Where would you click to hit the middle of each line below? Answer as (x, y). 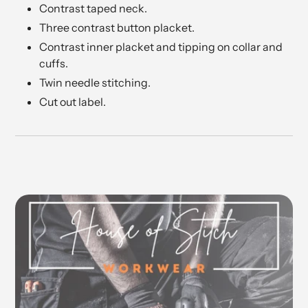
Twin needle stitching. (95, 82)
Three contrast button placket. (117, 27)
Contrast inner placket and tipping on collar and (161, 46)
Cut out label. (73, 101)
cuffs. (54, 63)
